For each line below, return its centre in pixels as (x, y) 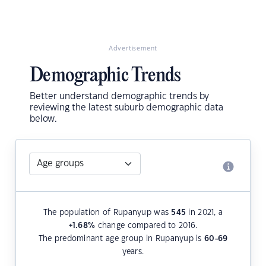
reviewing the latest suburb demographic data (126, 108)
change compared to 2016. (146, 226)
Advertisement (133, 49)
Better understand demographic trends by (119, 97)
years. (133, 252)
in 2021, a (205, 213)
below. (43, 119)
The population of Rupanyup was (107, 213)
